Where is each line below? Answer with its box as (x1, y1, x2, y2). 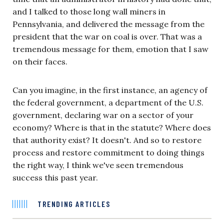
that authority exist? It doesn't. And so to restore (12, 134, 201, 145)
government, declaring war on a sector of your (12, 109, 193, 120)
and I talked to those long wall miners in (12, 6, 165, 16)
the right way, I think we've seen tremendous (12, 159, 183, 170)
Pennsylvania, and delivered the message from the (12, 18, 204, 29)
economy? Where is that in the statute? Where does (12, 122, 211, 132)
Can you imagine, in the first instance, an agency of (12, 84, 207, 95)
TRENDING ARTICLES (37, 198, 110, 208)
